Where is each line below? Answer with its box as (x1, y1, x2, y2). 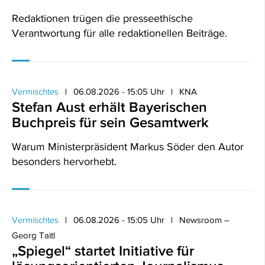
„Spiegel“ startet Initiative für (12, 243, 194, 258)
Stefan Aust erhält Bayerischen (12, 99, 207, 115)
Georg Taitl (12, 230, 55, 240)
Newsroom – (179, 215, 230, 225)
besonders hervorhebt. (12, 156, 117, 167)
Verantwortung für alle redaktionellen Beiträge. (12, 27, 227, 39)
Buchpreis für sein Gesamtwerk (12, 114, 209, 130)
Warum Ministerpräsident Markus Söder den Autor (12, 141, 244, 153)
